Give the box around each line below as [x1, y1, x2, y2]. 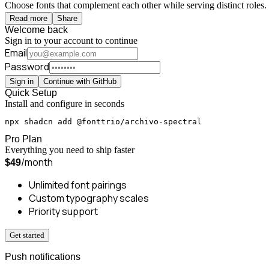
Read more [10, 13, 47, 23]
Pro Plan [5, 133, 42, 144]
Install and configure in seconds [5, 98, 124, 109]
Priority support [29, 204, 98, 218]
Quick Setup [5, 87, 57, 98]
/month [21, 155, 53, 169]
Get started [10, 230, 44, 240]
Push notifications [5, 251, 80, 262]
